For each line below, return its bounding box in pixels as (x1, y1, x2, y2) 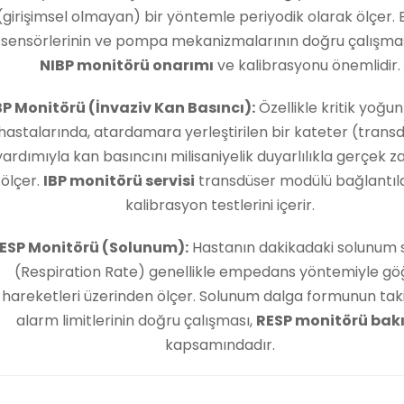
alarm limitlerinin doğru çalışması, (15, 310, 256, 332)
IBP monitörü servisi (43, 170, 195, 192)
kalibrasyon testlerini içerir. (125, 195, 315, 216)
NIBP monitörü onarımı (40, 55, 214, 77)
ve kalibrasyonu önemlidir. (214, 55, 400, 77)
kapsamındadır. (165, 335, 275, 356)
